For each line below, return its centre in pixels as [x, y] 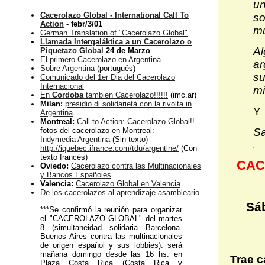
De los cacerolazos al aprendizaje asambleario [120, 193]
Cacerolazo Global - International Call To [114, 15]
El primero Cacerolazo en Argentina [101, 60]
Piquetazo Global [72, 51]
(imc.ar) [182, 95]
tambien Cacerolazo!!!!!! [126, 95]
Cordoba [68, 95]
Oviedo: [54, 166]
